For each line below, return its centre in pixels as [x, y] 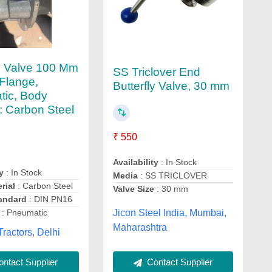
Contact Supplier [178, 262]
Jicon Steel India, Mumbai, [169, 213]
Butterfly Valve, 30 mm [171, 86]
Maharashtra [140, 228]
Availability [135, 162]
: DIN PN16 [50, 199]
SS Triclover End [156, 72]
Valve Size [133, 189]
